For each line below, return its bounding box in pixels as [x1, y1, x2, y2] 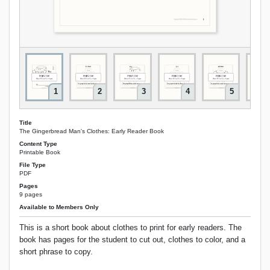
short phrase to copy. [19, 247, 93, 257]
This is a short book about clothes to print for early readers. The [19, 223, 242, 233]
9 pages [19, 191, 42, 198]
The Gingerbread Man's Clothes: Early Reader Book [19, 127, 164, 134]
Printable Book [19, 148, 60, 155]
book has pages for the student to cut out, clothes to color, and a [19, 235, 245, 245]
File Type [19, 161, 46, 168]
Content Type [19, 140, 57, 147]
